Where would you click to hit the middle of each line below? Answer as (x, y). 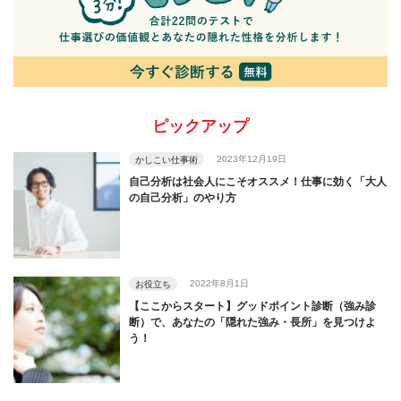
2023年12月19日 (252, 158)
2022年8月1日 (219, 283)
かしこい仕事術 (166, 159)
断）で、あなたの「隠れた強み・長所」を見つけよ (252, 322)
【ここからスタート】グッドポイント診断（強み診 (252, 306)
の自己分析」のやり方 (183, 197)
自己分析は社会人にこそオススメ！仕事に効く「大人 (258, 181)
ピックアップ (200, 126)
